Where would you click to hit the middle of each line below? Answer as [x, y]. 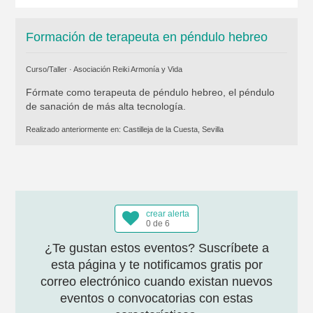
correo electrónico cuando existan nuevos [156, 282]
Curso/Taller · [49, 69]
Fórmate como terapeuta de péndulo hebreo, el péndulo [150, 92]
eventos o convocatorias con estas [156, 298]
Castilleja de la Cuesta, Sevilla [173, 129]
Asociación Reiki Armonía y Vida [128, 69]
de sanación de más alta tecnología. [105, 106]
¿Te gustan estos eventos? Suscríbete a [156, 248]
